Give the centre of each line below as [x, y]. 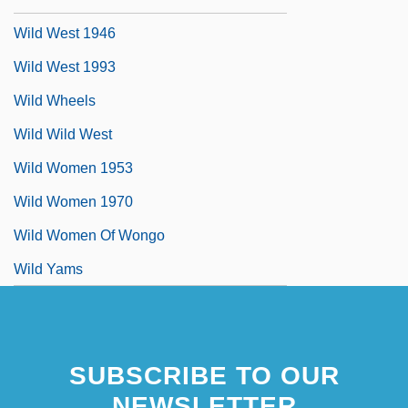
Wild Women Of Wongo [89, 235]
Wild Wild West [63, 134]
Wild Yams [48, 269]
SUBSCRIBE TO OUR [204, 375]
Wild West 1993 [65, 66]
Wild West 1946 [65, 33]
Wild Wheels [55, 100]
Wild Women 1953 [73, 168]
